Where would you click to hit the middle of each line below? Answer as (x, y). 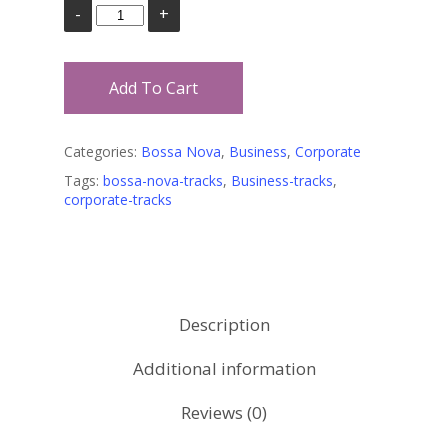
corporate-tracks (118, 199)
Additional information (224, 368)
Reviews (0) (224, 412)
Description (224, 324)
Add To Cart (153, 87)
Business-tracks (282, 180)
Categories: (102, 151)
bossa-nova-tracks (163, 180)
